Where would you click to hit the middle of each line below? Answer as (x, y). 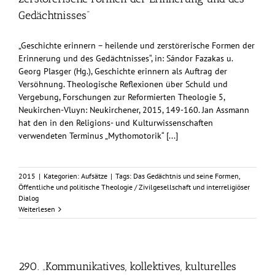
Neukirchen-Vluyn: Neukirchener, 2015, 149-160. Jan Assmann (134, 110)
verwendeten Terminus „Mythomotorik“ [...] (98, 136)
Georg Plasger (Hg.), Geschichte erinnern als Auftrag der (123, 72)
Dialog (29, 198)
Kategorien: (62, 176)
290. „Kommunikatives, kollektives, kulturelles (127, 267)
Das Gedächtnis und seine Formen (186, 176)
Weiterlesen (37, 209)
